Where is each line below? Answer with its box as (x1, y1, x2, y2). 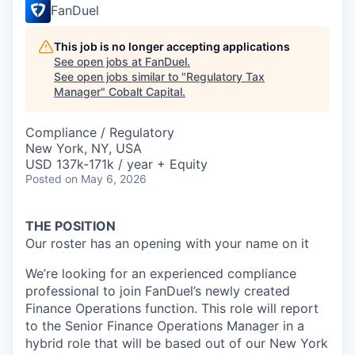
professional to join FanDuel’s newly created (25, 283, 290, 299)
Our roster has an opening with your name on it (25, 235, 309, 251)
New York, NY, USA (25, 140, 142, 156)
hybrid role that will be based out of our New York (25, 335, 328, 351)
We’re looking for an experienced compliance (25, 265, 296, 281)
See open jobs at (54, 55, 145, 68)
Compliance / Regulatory (25, 124, 174, 140)
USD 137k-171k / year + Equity (25, 156, 208, 172)
